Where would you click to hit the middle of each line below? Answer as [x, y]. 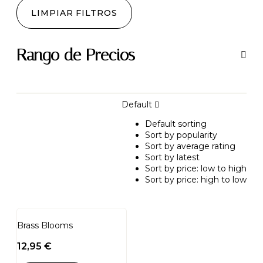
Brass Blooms [45, 225]
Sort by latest [172, 157]
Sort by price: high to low [196, 179]
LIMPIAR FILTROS [74, 13]
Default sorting [176, 124]
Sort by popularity [181, 135]
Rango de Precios [76, 55]
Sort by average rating [190, 146]
